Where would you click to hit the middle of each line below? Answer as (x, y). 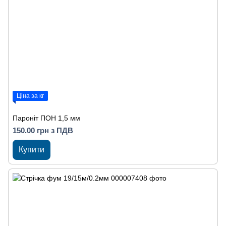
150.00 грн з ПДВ (43, 130)
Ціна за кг (30, 96)
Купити (32, 150)
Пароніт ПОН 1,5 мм (46, 118)
